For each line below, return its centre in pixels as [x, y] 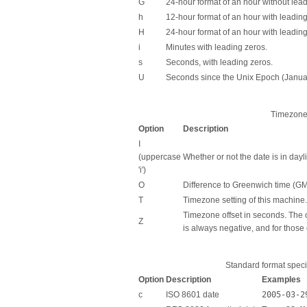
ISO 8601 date [193, 295]
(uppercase [160, 157]
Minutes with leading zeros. [217, 48]
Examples [281, 280]
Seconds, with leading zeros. [219, 63]
